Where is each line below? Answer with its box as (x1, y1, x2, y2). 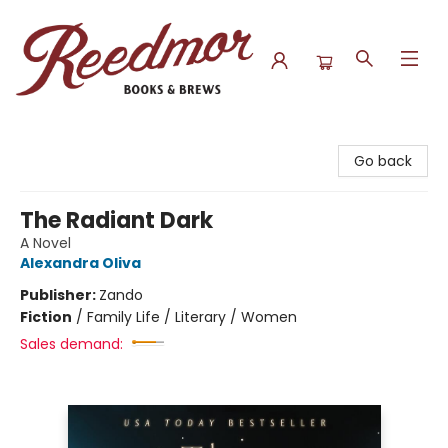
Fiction (20, 307, 72, 327)
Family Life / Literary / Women (87, 307, 297, 327)
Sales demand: (20, 334, 123, 354)
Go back (354, 151, 412, 171)
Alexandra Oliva (20, 253, 141, 273)
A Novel (20, 233, 71, 253)
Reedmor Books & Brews (15, 129, 182, 149)
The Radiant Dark (20, 205, 213, 236)
